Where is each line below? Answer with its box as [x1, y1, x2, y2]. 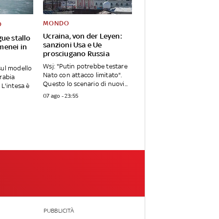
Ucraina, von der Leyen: [43, 32, 122, 41]
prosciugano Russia [43, 49, 109, 58]
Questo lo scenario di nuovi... [43, 80, 128, 88]
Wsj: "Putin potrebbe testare [43, 63, 128, 70]
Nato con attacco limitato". [43, 71, 122, 79]
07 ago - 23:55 [43, 92, 79, 100]
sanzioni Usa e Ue [43, 41, 102, 49]
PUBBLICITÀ [43, 207, 74, 215]
